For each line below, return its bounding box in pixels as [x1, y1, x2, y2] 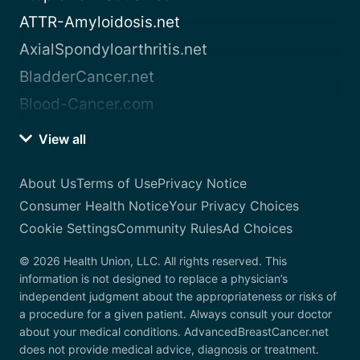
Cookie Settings [19, 220, 117, 237]
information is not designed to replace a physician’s [19, 272, 288, 286]
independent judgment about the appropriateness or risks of [19, 289, 337, 304]
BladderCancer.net [19, 67, 154, 87]
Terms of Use [76, 175, 157, 192]
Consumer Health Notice [19, 198, 169, 215]
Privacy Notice [157, 175, 247, 192]
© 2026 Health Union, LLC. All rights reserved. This [19, 254, 287, 268]
